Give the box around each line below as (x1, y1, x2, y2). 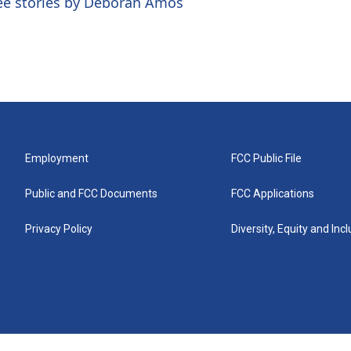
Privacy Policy (25, 223, 92, 235)
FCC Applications (231, 187, 315, 200)
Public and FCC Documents (25, 187, 157, 200)
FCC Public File (231, 152, 302, 165)
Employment (25, 152, 89, 165)
